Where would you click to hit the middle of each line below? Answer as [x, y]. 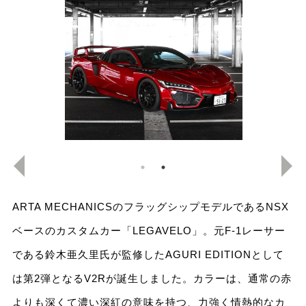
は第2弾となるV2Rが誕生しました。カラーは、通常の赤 [152, 279]
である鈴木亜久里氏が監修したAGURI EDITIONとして [148, 255]
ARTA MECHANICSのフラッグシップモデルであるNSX [150, 207]
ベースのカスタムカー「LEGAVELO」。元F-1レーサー [149, 231]
